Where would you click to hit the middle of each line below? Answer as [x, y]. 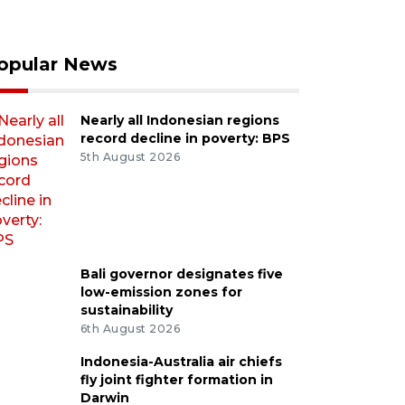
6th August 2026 [130, 328]
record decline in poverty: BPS [185, 138]
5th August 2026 [130, 156]
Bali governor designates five [181, 274]
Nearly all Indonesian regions [179, 120]
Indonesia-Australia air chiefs [181, 361]
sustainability [126, 310]
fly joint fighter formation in [176, 379]
